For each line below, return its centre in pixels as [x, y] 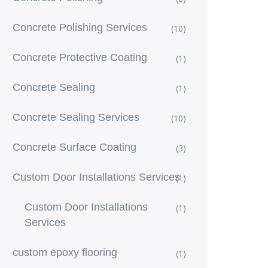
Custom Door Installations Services [96, 177]
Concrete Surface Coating [74, 147]
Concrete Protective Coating [80, 57]
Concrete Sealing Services [76, 117]
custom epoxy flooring [65, 252]
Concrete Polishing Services [80, 28]
